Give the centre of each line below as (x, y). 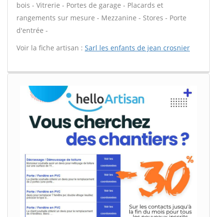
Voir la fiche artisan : (51, 48)
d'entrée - (32, 30)
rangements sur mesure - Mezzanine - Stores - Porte (101, 18)
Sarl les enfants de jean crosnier (137, 48)
